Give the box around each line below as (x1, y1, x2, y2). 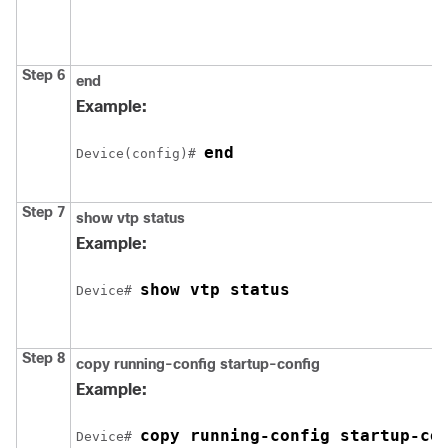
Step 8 (22, 350, 65, 366)
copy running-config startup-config (76, 356, 320, 372)
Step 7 (22, 204, 65, 220)
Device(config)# (76, 146, 204, 161)
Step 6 (22, 67, 65, 83)
